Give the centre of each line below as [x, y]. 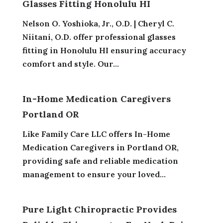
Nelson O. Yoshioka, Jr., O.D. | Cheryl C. [98, 23]
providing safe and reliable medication [100, 161]
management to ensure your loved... [94, 174]
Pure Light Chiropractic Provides [99, 209]
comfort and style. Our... [70, 63]
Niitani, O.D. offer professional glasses [99, 37]
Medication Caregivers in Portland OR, [100, 147]
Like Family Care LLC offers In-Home [96, 134]
